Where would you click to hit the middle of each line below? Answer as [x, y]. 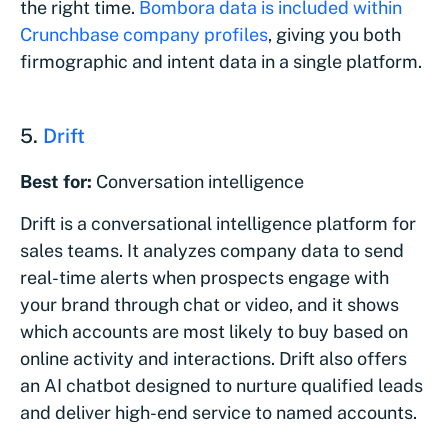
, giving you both [334, 34]
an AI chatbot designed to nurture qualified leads [221, 385]
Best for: [58, 181]
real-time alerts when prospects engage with [204, 277]
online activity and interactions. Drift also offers [213, 358]
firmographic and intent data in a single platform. [221, 61]
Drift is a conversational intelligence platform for [218, 223]
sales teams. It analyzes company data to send [212, 250]
